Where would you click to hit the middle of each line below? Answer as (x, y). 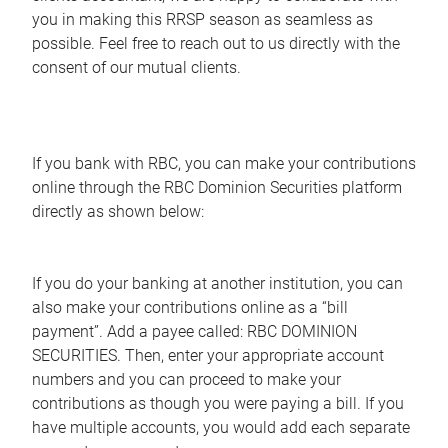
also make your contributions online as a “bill (190, 307)
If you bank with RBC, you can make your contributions (224, 163)
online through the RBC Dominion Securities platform (217, 187)
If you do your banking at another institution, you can (217, 283)
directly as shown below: (118, 211)
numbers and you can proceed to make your (186, 379)
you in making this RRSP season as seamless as (202, 19)
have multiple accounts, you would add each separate (221, 427)
